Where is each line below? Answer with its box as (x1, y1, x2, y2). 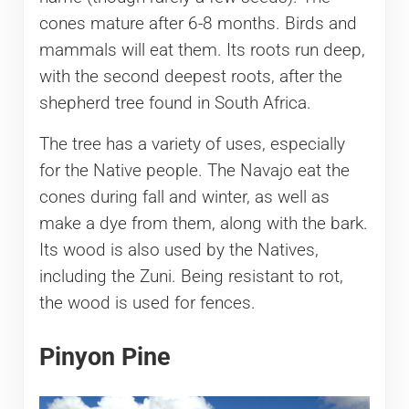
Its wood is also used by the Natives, (38, 240, 319, 261)
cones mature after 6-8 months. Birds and (38, 14, 357, 35)
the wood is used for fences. (38, 293, 256, 314)
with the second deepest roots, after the (38, 67, 342, 88)
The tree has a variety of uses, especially (38, 134, 345, 155)
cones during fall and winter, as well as (38, 187, 330, 208)
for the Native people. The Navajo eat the (38, 161, 350, 182)
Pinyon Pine (38, 341, 171, 371)
